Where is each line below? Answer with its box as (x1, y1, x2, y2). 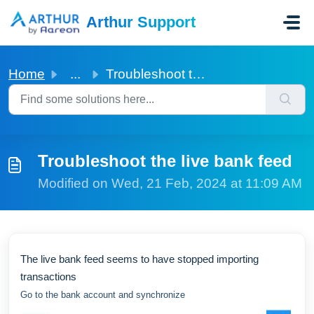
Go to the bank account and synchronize (20, 289, 185, 300)
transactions (20, 271, 76, 282)
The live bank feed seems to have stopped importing (20, 253, 259, 265)
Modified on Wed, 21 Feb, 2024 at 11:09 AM (38, 176, 302, 191)
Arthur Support (86, 13, 196, 31)
